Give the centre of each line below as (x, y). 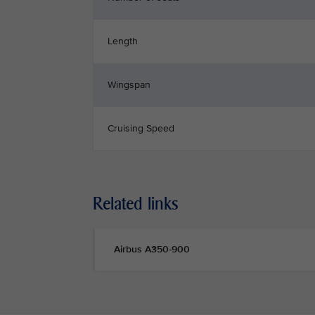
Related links (136, 204)
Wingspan (129, 85)
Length (123, 41)
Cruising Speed (141, 128)
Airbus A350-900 (152, 249)
